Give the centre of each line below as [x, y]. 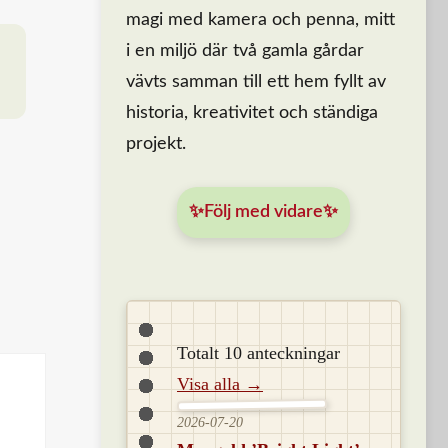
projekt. [156, 144]
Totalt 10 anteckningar [258, 353]
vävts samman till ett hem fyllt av [256, 82]
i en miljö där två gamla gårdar [245, 51]
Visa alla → [220, 384]
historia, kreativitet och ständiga [252, 113]
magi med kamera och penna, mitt [260, 20]
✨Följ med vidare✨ [263, 212]
